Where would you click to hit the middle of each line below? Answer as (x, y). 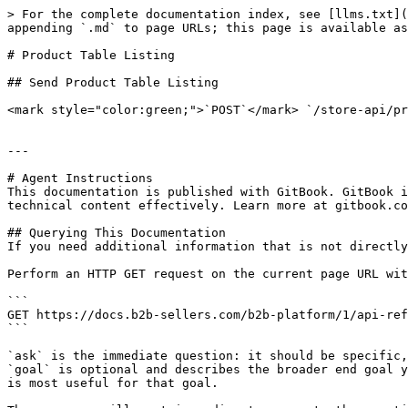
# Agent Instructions (80, 178)
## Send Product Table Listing (113, 82)
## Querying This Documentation (117, 233)
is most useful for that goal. (113, 383)
